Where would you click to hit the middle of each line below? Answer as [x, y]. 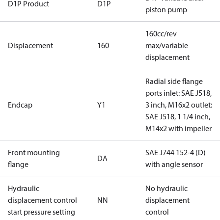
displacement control [42, 200]
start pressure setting [41, 212]
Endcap [20, 105]
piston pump [166, 9]
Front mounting [34, 152]
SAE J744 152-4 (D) [176, 152]
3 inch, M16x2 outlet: [179, 105]
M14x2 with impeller [179, 128]
